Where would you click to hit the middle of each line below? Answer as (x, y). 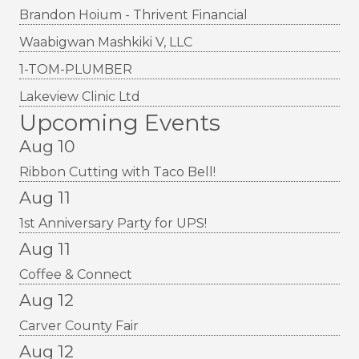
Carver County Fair (79, 326)
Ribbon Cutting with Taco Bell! (117, 172)
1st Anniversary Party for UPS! (113, 224)
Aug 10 (47, 147)
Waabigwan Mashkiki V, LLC (106, 42)
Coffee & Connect (76, 275)
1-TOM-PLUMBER (76, 70)
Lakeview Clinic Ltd (80, 97)
